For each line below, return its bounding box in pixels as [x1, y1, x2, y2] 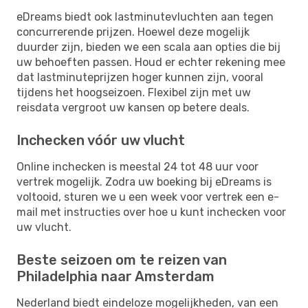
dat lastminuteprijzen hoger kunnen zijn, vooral [16, 70, 263, 84]
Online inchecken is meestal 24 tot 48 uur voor [16, 159, 258, 173]
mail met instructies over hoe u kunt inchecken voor [16, 205, 286, 219]
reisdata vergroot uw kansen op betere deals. [16, 100, 250, 114]
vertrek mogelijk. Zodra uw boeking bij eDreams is [16, 175, 272, 188]
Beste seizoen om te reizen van [16, 251, 227, 268]
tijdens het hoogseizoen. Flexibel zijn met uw [16, 85, 251, 99]
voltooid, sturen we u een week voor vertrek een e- [16, 190, 279, 203]
